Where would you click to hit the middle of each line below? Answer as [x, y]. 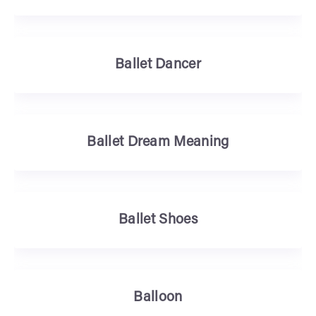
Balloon [158, 298]
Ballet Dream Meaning [158, 142]
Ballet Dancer [158, 65]
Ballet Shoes [158, 220]
